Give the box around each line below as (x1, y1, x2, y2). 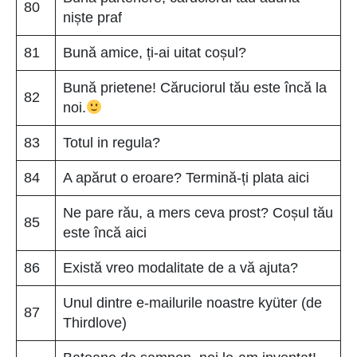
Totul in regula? (63, 134, 160, 151)
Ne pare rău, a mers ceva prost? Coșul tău (63, 204, 333, 221)
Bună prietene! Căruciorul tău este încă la (63, 79, 327, 96)
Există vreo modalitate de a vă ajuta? (63, 259, 298, 276)
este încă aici (63, 224, 147, 241)
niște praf (63, 9, 122, 25)
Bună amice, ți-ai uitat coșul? (63, 44, 246, 61)
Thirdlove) (63, 314, 127, 331)
